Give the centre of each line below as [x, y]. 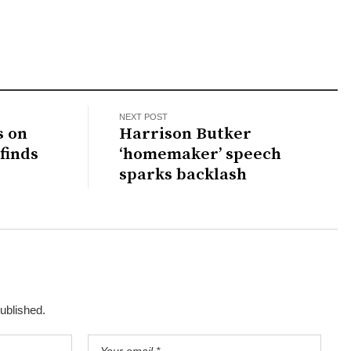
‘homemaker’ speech [201, 154]
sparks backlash [183, 174]
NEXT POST [144, 116]
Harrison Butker [186, 134]
